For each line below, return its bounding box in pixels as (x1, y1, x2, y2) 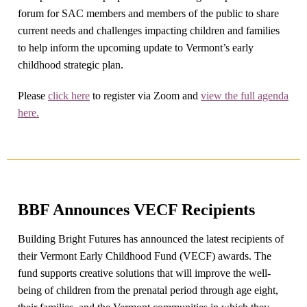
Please (18, 90, 48, 101)
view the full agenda (201, 90, 288, 101)
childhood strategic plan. (18, 59, 123, 71)
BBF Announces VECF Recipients (18, 201, 255, 219)
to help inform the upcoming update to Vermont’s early (18, 42, 254, 53)
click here (48, 90, 90, 101)
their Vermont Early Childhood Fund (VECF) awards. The (18, 250, 271, 262)
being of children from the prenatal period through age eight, (18, 284, 278, 296)
